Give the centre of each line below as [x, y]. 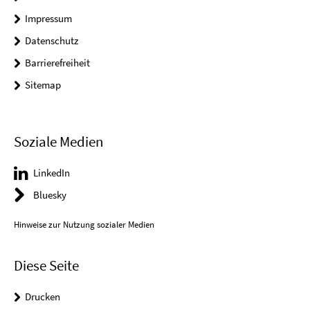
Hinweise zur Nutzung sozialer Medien [84, 224]
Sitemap [43, 85]
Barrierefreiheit [57, 63]
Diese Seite [46, 265]
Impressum [48, 19]
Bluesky [50, 195]
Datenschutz [52, 41]
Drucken [43, 296]
